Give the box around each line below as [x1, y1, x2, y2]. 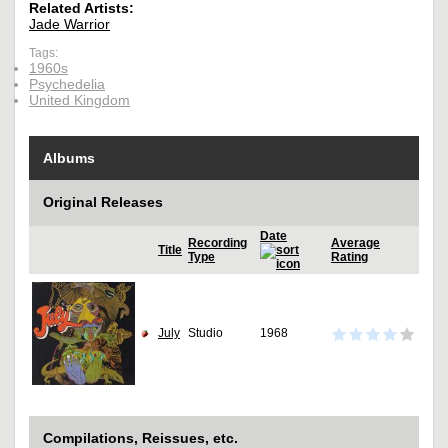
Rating [331, 250, 368, 265]
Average [331, 236, 380, 251]
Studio [188, 326, 223, 341]
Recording [188, 236, 247, 251]
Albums [43, 150, 95, 167]
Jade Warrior [29, 16, 110, 33]
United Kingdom [29, 92, 130, 109]
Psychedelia [29, 76, 105, 93]
